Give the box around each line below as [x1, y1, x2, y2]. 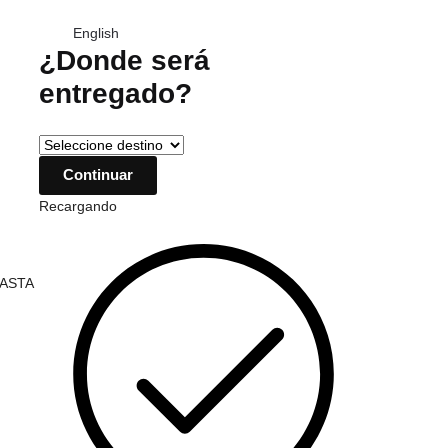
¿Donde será [39, 45, 211, 76]
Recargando [39, 197, 118, 214]
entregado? [39, 78, 193, 109]
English [69, 25, 120, 41]
